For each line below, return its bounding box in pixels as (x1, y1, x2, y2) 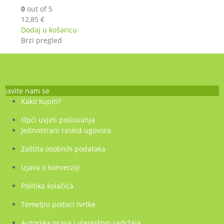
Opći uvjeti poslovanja (21, 115, 95, 125)
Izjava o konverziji (21, 162, 80, 172)
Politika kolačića (21, 181, 73, 191)
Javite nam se (5, 86, 49, 96)
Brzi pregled (21, 35, 62, 45)
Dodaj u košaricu (21, 25, 77, 35)
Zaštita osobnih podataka (21, 144, 105, 154)
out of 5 (25, 4, 52, 14)
